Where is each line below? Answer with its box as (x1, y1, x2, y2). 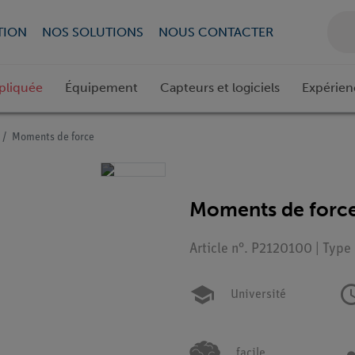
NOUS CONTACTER (158, 24, 273, 40)
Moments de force (12, 132, 94, 144)
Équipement (65, 80, 138, 96)
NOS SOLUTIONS (41, 24, 143, 40)
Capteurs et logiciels (160, 80, 280, 96)
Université (231, 288, 286, 302)
